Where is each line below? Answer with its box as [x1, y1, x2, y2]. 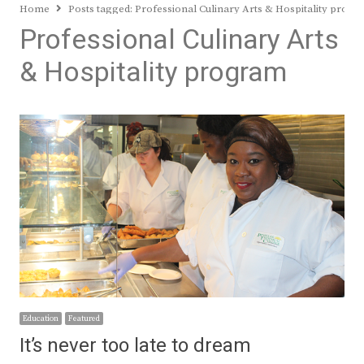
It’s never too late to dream [19, 331, 251, 361]
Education [23, 314, 58, 324]
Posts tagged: [68, 2, 135, 16]
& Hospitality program [19, 52, 287, 93]
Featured [68, 314, 100, 324]
